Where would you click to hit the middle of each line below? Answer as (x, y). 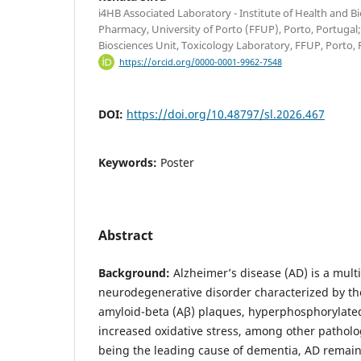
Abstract (126, 236)
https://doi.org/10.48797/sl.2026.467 (226, 114)
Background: (134, 273)
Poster (177, 163)
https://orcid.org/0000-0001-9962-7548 (200, 62)
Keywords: (129, 163)
